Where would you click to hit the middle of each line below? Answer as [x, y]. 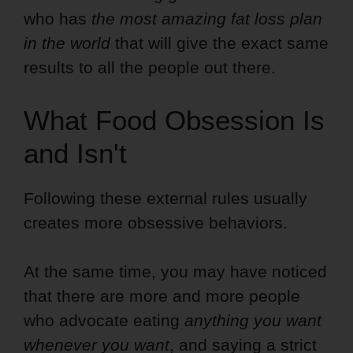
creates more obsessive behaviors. [156, 222]
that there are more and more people [162, 295]
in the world [67, 43]
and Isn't [75, 153]
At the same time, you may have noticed [175, 271]
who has [55, 18]
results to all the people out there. [150, 67]
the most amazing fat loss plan [204, 18]
